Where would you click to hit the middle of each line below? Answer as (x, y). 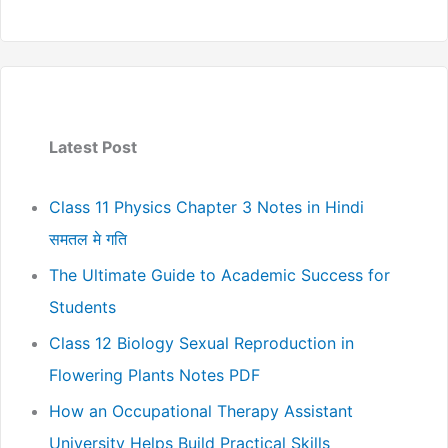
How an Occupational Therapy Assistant (201, 410)
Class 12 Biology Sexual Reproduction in (201, 342)
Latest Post (93, 146)
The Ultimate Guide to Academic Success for (219, 274)
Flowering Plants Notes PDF (154, 374)
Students (82, 306)
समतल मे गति (88, 238)
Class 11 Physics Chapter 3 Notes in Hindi (206, 206)
